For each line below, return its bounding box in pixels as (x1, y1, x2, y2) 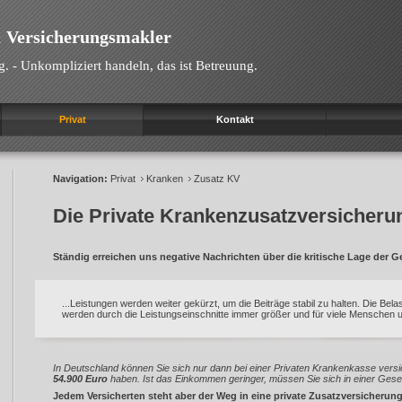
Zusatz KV (194, 173, 240, 184)
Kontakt (215, 114, 254, 125)
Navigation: (53, 173, 110, 184)
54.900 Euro (53, 373, 108, 384)
